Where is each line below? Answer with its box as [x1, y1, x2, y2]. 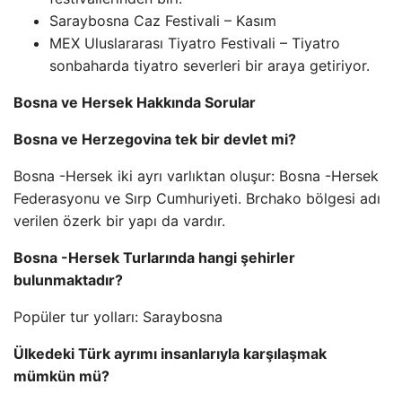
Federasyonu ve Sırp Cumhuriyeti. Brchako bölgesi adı [13, 189, 380, 207]
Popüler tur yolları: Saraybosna [13, 308, 223, 326]
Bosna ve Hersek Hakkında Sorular [13, 93, 256, 111]
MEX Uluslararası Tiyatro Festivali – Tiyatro [49, 34, 340, 52]
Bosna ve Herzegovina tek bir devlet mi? [13, 130, 296, 148]
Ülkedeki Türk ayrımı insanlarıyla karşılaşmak [13, 345, 327, 363]
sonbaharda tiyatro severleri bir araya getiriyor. [49, 57, 370, 74]
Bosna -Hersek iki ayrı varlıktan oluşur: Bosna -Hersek [13, 167, 379, 185]
